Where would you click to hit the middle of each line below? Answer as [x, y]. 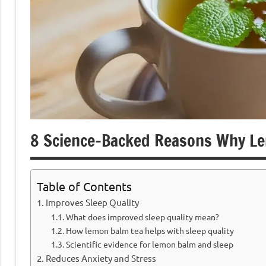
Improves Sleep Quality [93, 202]
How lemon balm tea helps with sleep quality [150, 231]
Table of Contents [84, 186]
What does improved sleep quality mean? [142, 217]
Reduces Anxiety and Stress [101, 258]
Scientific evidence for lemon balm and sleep [149, 244]
